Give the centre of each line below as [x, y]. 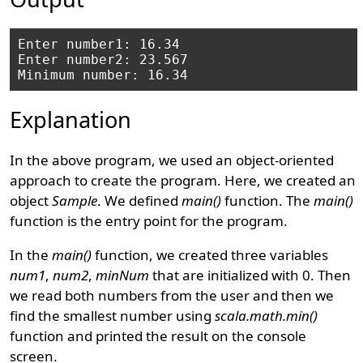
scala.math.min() [267, 316]
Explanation [71, 120]
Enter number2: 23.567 [103, 60]
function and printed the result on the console [158, 336]
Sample [75, 201]
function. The [268, 201]
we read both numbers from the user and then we [172, 295]
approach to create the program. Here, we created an [183, 180]
